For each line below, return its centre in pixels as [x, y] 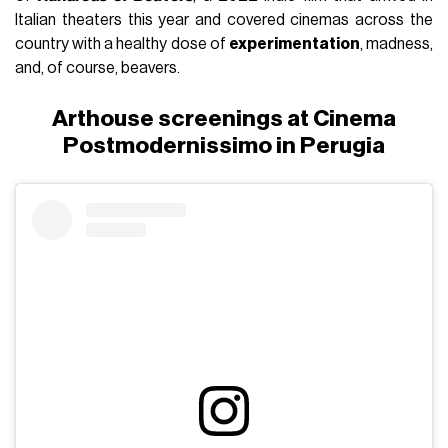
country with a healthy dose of [122, 44]
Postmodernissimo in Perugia [224, 146]
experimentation [294, 44]
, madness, [396, 44]
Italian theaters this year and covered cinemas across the [224, 20]
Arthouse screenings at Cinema [224, 119]
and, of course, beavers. [98, 68]
